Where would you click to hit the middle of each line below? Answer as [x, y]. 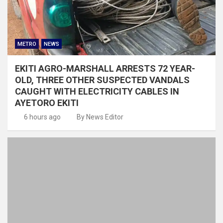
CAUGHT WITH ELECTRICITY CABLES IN [97, 91]
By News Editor [100, 117]
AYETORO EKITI [47, 103]
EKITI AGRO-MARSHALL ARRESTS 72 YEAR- [105, 68]
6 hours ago [42, 117]
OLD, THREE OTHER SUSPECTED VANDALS [102, 80]
